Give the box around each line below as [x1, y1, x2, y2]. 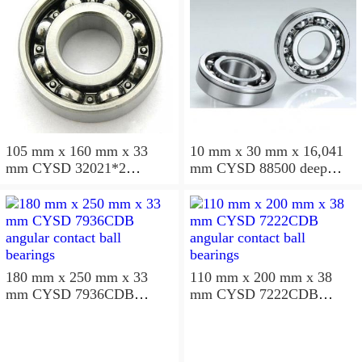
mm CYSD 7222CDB [189, 286, 217, 303]
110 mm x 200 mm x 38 [189, 269, 332, 286]
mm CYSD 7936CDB [6, 286, 32, 303]
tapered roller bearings [6, 177, 137, 194]
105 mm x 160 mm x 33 [6, 143, 148, 160]
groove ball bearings [189, 177, 309, 194]
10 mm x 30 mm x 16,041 [189, 143, 343, 160]
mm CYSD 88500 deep [189, 160, 217, 177]
